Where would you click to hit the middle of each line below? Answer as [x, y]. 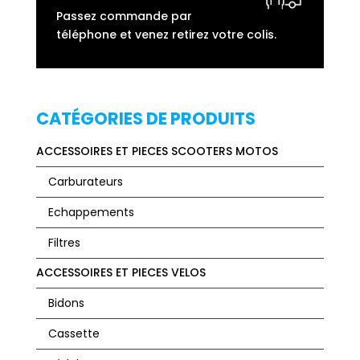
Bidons [66, 303]
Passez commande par [124, 16]
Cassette [74, 333]
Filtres [64, 242]
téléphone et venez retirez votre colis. [166, 34]
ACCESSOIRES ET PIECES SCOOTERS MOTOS [157, 151]
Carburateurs [85, 181]
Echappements [91, 212]
